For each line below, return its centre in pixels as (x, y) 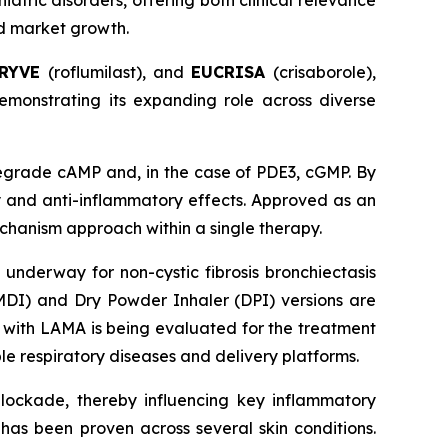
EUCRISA (232, 72)
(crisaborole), (324, 72)
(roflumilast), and (119, 72)
